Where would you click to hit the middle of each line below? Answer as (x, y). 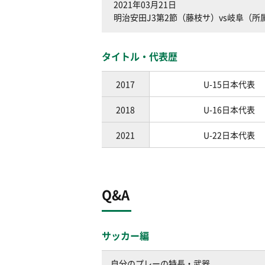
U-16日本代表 (229, 109)
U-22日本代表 (229, 135)
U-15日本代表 (229, 84)
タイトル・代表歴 (140, 56)
